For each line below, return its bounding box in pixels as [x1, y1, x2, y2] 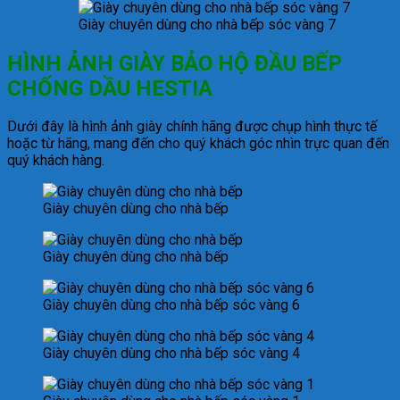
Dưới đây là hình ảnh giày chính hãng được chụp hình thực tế [7, 118, 377, 136]
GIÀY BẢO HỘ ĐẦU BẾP [119, 50, 342, 76]
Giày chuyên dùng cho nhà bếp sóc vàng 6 [43, 296, 300, 314]
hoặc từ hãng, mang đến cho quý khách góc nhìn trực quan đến [7, 135, 389, 153]
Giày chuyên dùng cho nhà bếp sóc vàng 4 [43, 345, 300, 362]
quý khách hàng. [7, 152, 104, 170]
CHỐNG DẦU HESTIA [7, 75, 212, 101]
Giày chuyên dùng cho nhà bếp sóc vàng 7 [79, 15, 336, 33]
